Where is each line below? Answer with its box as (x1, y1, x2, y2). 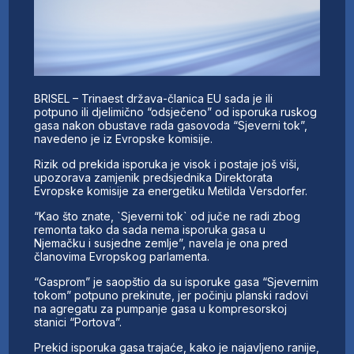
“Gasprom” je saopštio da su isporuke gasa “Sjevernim (34, 274, 319, 288)
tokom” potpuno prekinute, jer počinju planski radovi (34, 288, 309, 302)
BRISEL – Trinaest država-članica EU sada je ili (34, 91, 273, 105)
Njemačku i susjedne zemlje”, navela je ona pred (34, 235, 288, 250)
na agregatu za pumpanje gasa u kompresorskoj (34, 301, 288, 315)
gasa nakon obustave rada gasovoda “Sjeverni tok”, (34, 118, 308, 132)
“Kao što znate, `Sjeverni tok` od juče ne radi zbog (34, 209, 301, 223)
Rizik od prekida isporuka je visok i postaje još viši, (34, 156, 300, 171)
